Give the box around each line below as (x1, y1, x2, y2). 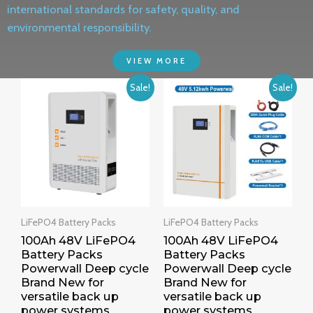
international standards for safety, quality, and (7, 2, 240, 17)
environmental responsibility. (7, 20, 151, 35)
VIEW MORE (126, 56, 187, 66)
